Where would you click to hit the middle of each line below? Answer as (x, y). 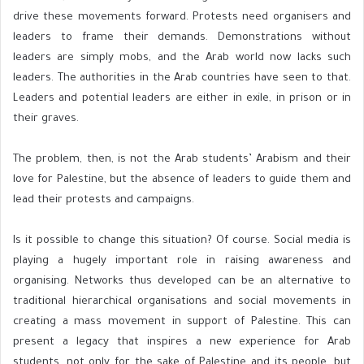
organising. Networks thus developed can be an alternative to (182, 281)
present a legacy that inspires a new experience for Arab (182, 342)
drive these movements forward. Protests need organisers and (182, 17)
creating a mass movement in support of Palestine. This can (182, 322)
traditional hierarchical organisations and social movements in (182, 301)
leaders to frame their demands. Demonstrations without (182, 37)
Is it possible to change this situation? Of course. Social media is (182, 240)
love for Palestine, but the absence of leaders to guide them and (182, 180)
